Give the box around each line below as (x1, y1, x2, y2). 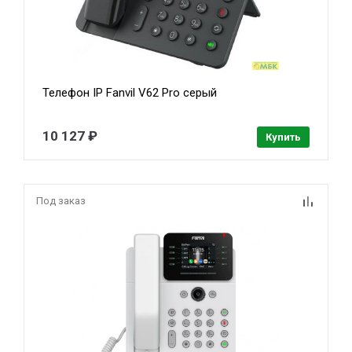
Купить (265, 130, 301, 143)
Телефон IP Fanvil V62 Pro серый (42, 85, 218, 100)
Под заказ (36, 194, 86, 207)
